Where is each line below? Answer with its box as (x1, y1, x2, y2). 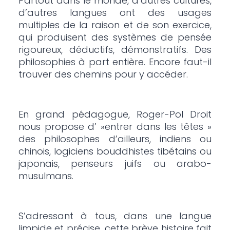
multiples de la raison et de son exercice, (18, 18, 212, 32)
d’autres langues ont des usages (18, 6, 212, 20)
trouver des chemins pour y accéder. (18, 68, 188, 81)
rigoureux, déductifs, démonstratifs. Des (18, 43, 212, 56)
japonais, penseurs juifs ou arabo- (18, 157, 212, 170)
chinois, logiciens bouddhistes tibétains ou (18, 145, 212, 158)
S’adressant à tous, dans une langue (18, 209, 212, 223)
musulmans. (18, 169, 73, 183)
